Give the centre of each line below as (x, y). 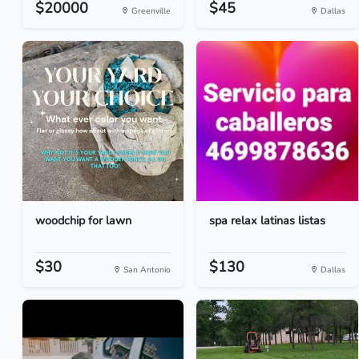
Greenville (150, 11)
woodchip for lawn (83, 220)
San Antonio (146, 270)
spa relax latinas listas (268, 220)
